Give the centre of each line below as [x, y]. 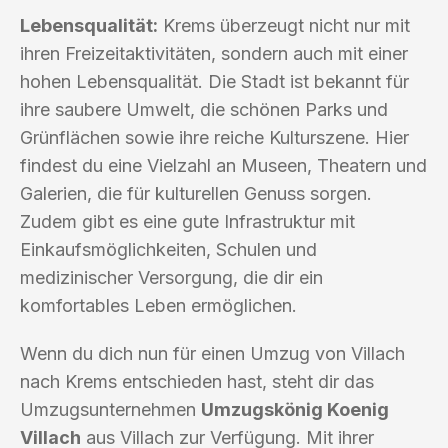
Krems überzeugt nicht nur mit [284, 25]
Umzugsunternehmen [110, 409]
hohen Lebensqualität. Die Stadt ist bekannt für [214, 81]
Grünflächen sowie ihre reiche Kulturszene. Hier [214, 137]
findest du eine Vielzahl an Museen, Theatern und [223, 165]
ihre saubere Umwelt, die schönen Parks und [204, 109]
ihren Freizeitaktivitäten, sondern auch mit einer [214, 53]
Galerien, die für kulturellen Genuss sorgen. [196, 193]
